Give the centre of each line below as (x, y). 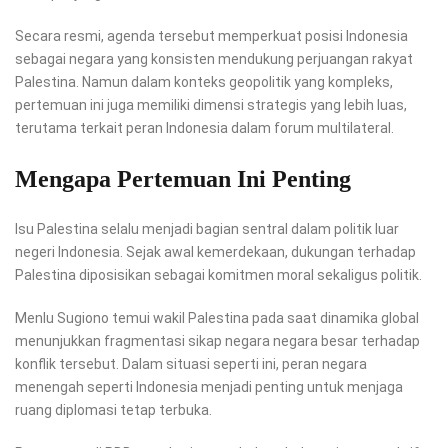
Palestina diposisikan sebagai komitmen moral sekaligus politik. (218, 275)
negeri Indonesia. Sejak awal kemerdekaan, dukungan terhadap (215, 252)
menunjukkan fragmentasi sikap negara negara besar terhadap (217, 341)
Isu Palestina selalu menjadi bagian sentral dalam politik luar (207, 229)
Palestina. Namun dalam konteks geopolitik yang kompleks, (204, 82)
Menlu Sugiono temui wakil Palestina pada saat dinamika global (217, 318)
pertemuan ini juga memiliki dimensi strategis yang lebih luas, (211, 105)
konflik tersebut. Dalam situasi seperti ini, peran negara (191, 364)
